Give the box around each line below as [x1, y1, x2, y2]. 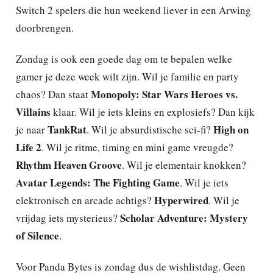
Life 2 [16, 140, 41, 155]
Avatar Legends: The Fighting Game [16, 175, 180, 190]
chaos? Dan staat [16, 87, 91, 101]
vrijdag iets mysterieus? [16, 211, 120, 225]
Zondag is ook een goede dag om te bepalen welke [16, 52, 232, 66]
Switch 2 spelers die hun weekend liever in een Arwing [16, 3, 251, 17]
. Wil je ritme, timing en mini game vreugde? [41, 140, 233, 154]
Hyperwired [154, 193, 208, 208]
